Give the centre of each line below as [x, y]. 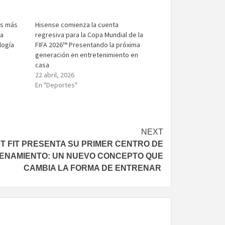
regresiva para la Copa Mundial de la [89, 34]
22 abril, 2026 [55, 75]
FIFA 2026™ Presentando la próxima [88, 44]
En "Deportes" [57, 85]
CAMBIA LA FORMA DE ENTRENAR [93, 168]
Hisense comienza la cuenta [77, 24]
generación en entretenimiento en [87, 54]
